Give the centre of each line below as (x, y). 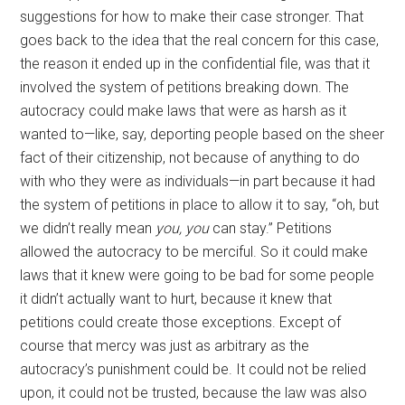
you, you (183, 228)
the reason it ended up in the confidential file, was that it (195, 64)
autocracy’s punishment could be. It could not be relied (193, 369)
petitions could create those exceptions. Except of (181, 322)
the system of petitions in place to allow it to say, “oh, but (200, 205)
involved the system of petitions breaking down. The (185, 87)
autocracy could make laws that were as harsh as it (184, 111)
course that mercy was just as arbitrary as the (165, 346)
